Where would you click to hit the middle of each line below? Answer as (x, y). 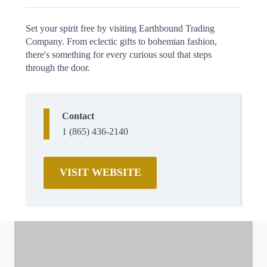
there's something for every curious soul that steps (119, 55)
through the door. (59, 68)
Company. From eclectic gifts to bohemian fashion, (121, 41)
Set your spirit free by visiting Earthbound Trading (120, 28)
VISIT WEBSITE (100, 172)
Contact (78, 116)
